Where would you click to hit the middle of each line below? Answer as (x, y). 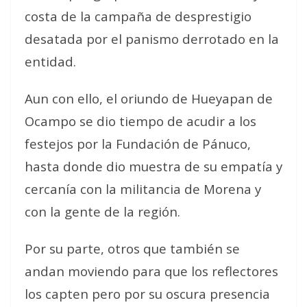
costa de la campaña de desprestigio (138, 16)
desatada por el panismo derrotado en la (152, 39)
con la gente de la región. (102, 211)
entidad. (50, 61)
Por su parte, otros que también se (132, 248)
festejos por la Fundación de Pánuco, (138, 144)
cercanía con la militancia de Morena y (143, 189)
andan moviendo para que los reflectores (151, 271)
